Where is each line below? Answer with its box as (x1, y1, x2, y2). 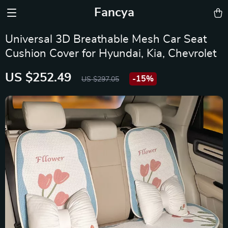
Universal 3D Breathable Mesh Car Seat (5, 34, 207, 45)
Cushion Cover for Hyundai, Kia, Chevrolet (5, 48, 216, 59)
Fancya (94, 7, 134, 19)
